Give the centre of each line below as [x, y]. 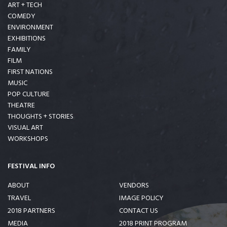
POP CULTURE [29, 95]
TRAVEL [19, 199]
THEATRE [21, 106]
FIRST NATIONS [30, 72]
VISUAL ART [25, 128]
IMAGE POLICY [141, 199]
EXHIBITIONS [27, 39]
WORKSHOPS [28, 139]
